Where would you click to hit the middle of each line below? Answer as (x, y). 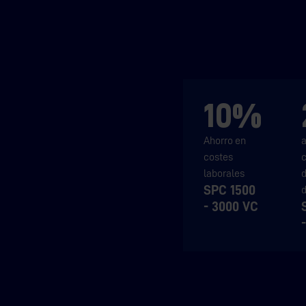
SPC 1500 (230, 190)
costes (219, 157)
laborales (224, 174)
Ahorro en (225, 141)
